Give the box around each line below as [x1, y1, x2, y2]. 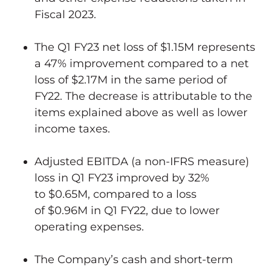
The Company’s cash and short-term [34, 252, 233, 266]
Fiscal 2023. [34, 7, 96, 21]
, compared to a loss [88, 187, 197, 201]
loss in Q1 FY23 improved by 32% [34, 171, 209, 184]
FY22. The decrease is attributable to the [34, 89, 252, 103]
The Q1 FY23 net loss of [34, 40, 160, 54]
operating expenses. [34, 220, 144, 233]
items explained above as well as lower [34, 105, 247, 119]
